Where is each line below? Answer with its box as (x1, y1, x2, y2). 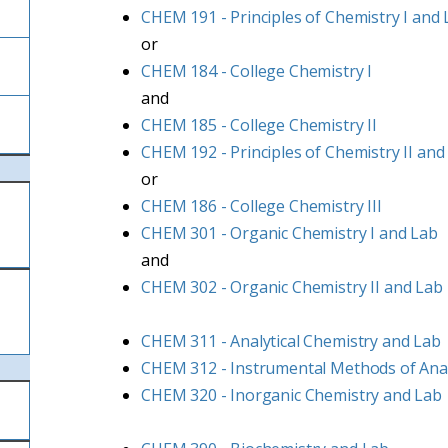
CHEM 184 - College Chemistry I (141, 60, 373, 82)
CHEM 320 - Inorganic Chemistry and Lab (141, 384, 442, 406)
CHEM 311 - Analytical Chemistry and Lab (141, 330, 441, 352)
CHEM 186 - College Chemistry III (141, 195, 382, 217)
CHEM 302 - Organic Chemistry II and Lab (141, 276, 443, 298)
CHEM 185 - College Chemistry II (141, 114, 378, 136)
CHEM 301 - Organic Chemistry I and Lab (141, 222, 438, 244)
